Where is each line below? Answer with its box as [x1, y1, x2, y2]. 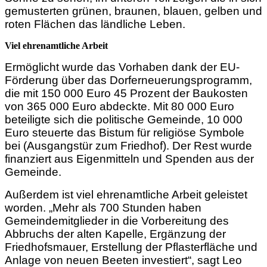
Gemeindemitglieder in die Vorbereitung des [5, 214, 229, 227]
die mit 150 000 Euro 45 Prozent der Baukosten [5, 86, 248, 100]
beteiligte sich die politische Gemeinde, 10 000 [5, 113, 243, 126]
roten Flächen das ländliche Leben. [5, 17, 188, 30]
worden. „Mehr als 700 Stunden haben [5, 201, 201, 214]
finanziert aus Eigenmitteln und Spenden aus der [5, 152, 254, 165]
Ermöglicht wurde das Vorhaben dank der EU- [5, 60, 240, 73]
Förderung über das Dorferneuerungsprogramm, [5, 73, 252, 86]
